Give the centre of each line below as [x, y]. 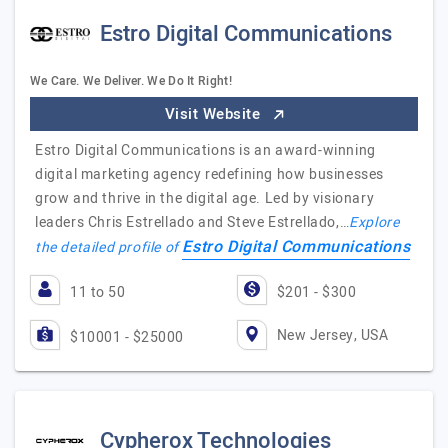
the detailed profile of [109, 247]
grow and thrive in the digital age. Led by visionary [205, 198]
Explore [374, 222]
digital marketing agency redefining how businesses [210, 174]
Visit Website [214, 114]
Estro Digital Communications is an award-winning [205, 150]
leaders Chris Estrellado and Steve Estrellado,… [192, 222]
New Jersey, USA [332, 335]
